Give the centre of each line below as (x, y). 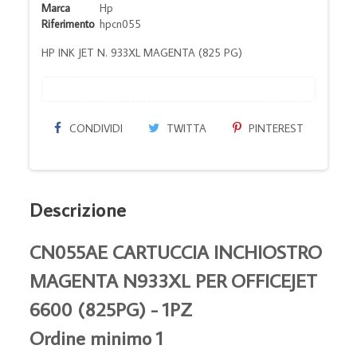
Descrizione (78, 209)
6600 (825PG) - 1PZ (111, 308)
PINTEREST (274, 128)
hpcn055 (121, 24)
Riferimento (69, 24)
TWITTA (185, 128)
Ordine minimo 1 (97, 337)
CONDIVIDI (94, 128)
